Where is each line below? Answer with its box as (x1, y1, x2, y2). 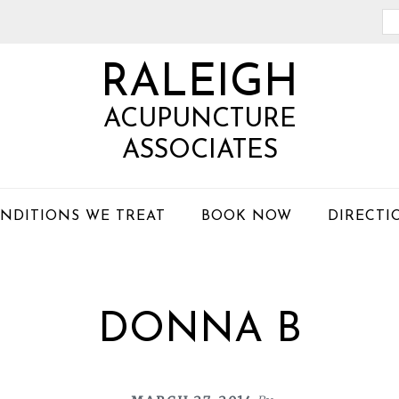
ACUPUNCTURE (102, 107, 297, 133)
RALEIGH (101, 61, 298, 107)
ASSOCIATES (121, 138, 278, 164)
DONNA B (97, 310, 302, 352)
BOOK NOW (200, 209, 292, 224)
